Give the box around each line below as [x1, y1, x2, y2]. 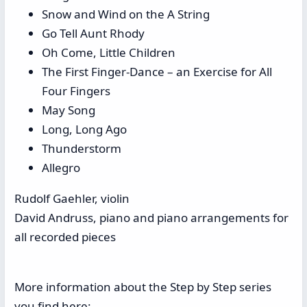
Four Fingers [42, 83, 110, 99]
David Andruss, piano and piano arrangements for [14, 210, 288, 226]
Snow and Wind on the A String [42, 6, 210, 23]
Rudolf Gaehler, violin [14, 191, 130, 207]
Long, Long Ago [42, 121, 127, 138]
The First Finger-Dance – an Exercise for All [42, 64, 272, 80]
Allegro [42, 160, 80, 176]
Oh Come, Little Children [42, 45, 175, 61]
